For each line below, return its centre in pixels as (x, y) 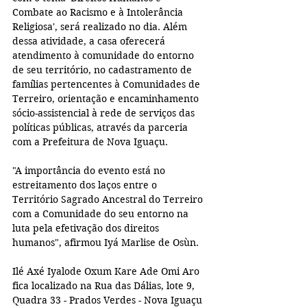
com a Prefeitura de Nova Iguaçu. (90, 142)
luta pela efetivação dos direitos (87, 229)
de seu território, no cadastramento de (103, 70)
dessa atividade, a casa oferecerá (90, 41)
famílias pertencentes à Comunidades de (108, 85)
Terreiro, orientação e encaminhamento (107, 99)
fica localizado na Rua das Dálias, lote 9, (105, 286)
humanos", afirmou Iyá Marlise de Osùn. (107, 243)
